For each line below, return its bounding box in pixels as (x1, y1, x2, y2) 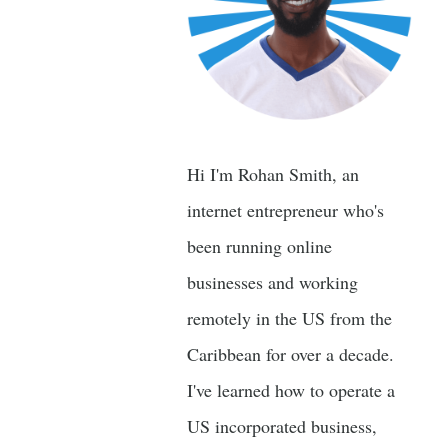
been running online (187, 234, 332, 258)
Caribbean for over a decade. (187, 342, 394, 366)
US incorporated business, (187, 414, 377, 438)
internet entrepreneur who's (187, 198, 384, 222)
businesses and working (187, 270, 358, 294)
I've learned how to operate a (187, 378, 395, 402)
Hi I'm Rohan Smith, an (187, 162, 359, 186)
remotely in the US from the (187, 306, 392, 330)
